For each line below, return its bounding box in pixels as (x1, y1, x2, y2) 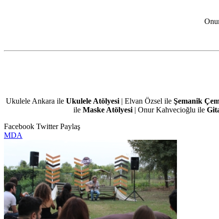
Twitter (36, 122, 58, 131)
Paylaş (60, 122, 80, 131)
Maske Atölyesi (82, 106, 132, 114)
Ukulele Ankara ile (5, 97, 66, 106)
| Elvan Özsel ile (119, 97, 174, 106)
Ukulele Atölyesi (66, 97, 119, 106)
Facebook (4, 122, 34, 131)
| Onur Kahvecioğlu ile (132, 106, 207, 114)
